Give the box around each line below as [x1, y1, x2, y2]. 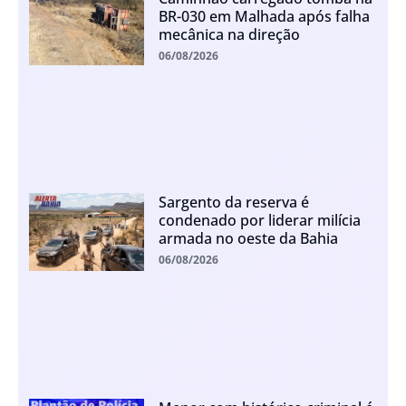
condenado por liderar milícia [158, 210, 361, 231]
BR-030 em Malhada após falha [158, 5, 370, 26]
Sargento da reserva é [158, 192, 309, 213]
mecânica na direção [158, 24, 300, 44]
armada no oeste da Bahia [158, 228, 338, 249]
